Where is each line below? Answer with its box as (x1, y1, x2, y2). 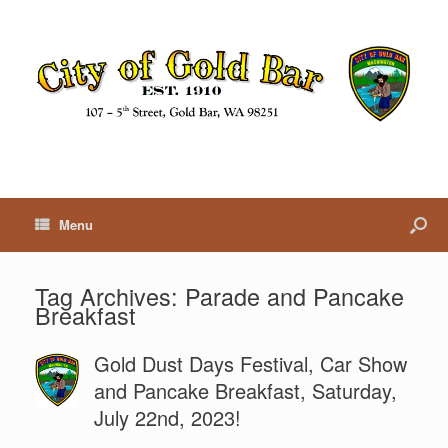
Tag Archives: (35, 279, 185, 314)
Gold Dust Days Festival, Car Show (93, 349, 407, 379)
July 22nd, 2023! (93, 403, 241, 433)
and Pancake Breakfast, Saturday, (93, 376, 397, 406)
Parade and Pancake (185, 279, 404, 314)
